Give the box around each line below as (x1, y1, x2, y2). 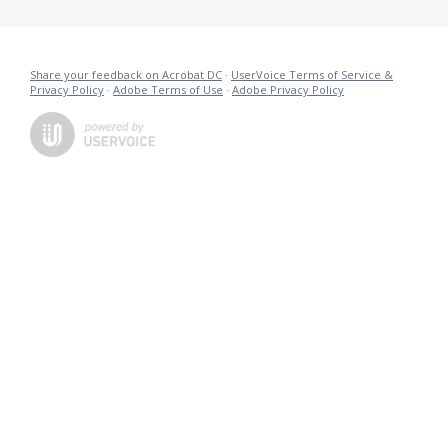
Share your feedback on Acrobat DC (30, 66, 222, 82)
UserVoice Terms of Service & (231, 66, 393, 82)
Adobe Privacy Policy (232, 81, 344, 97)
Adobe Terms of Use (113, 81, 223, 97)
